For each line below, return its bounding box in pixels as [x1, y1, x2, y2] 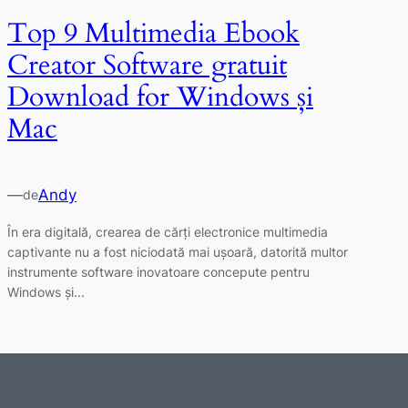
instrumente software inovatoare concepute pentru [7, 263, 310, 280]
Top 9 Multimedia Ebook [7, 15, 300, 52]
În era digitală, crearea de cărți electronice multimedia [7, 223, 328, 240]
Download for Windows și [7, 78, 313, 116]
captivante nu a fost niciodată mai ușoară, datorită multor [7, 243, 348, 260]
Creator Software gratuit [7, 46, 287, 84]
